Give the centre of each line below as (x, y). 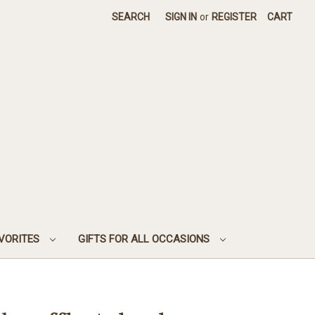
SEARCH (131, 17)
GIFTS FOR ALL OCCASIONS (146, 239)
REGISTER (234, 17)
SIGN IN (181, 17)
